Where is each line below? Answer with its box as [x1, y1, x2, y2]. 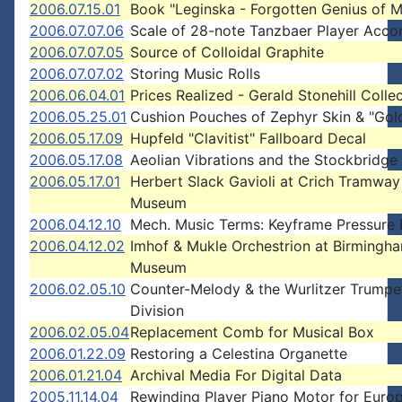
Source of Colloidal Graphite [130, 43, 324, 61]
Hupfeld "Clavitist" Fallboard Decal [130, 129, 366, 147]
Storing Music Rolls [130, 65, 260, 83]
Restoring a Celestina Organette [130, 345, 347, 363]
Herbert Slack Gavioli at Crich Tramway [130, 172, 400, 190]
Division [130, 301, 184, 319]
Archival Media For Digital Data [130, 366, 342, 384]
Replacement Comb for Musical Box [130, 323, 374, 341]
